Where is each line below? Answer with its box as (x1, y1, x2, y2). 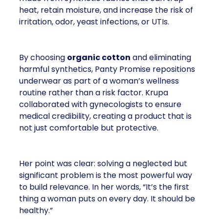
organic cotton (67, 52, 131, 63)
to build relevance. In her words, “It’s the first (19, 181, 189, 193)
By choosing (19, 52, 67, 63)
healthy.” (19, 205, 53, 216)
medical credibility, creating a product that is (19, 110, 192, 122)
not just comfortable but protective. (19, 122, 158, 133)
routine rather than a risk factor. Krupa (19, 87, 168, 98)
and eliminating (131, 52, 191, 63)
